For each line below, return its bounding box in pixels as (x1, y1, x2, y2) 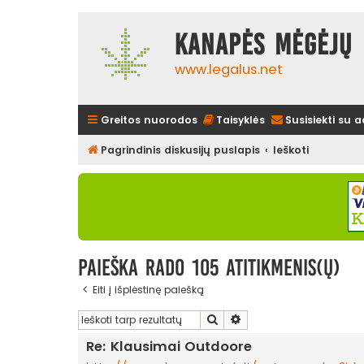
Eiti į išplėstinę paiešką (93, 282, 204, 297)
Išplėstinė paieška (242, 311, 331, 327)
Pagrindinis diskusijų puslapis (101, 143, 260, 157)
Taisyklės (216, 113, 265, 127)
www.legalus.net (175, 60, 283, 79)
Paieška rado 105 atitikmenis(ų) (78, 254, 340, 280)
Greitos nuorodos (101, 113, 197, 127)
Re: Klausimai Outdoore (86, 337, 252, 357)
